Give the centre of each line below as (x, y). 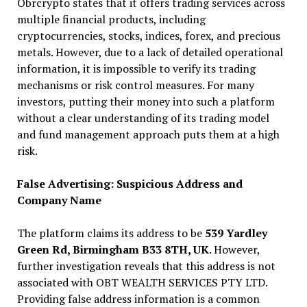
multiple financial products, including (111, 20)
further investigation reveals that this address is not (146, 266)
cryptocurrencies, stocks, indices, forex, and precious (148, 36)
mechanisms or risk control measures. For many (135, 85)
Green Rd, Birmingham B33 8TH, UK (113, 250)
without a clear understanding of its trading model (143, 118)
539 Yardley (236, 233)
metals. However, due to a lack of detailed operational (150, 52)
